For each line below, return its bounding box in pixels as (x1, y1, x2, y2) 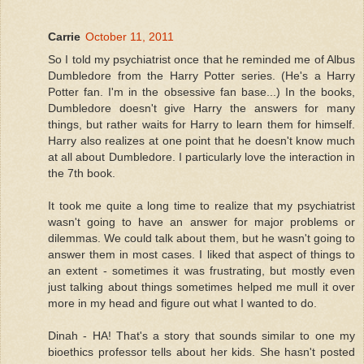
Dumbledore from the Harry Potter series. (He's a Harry (48, 68, 355, 82)
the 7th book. (48, 166, 115, 180)
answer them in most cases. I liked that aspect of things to (48, 247, 355, 261)
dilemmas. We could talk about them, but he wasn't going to (48, 231, 355, 245)
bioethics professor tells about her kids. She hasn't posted (48, 344, 355, 358)
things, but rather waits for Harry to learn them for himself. (48, 117, 355, 131)
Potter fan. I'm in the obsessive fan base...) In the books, (48, 84, 355, 98)
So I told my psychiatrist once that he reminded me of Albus (48, 52, 355, 66)
